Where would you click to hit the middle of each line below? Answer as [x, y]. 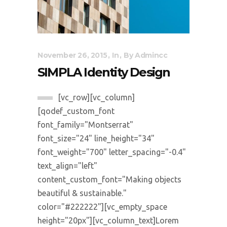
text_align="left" [67, 165]
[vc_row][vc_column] [96, 97]
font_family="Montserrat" [85, 124]
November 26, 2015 [72, 55]
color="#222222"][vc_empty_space [102, 206]
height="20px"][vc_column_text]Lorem [108, 220]
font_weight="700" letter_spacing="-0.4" [112, 152]
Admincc [151, 55]
